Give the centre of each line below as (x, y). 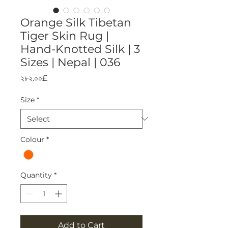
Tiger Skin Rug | (65, 36)
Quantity (36, 175)
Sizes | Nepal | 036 (70, 62)
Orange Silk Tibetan (76, 22)
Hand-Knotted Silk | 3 (80, 49)
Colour (32, 139)
